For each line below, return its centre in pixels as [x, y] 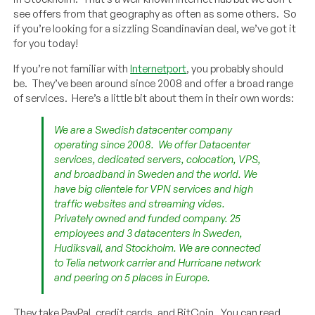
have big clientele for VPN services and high [154, 188]
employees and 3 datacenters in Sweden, [149, 233]
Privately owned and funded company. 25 [148, 218]
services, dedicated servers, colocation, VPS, [158, 159]
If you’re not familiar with [72, 68]
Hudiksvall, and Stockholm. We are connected [158, 247]
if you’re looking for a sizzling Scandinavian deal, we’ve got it [155, 28]
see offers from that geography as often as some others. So [155, 13]
